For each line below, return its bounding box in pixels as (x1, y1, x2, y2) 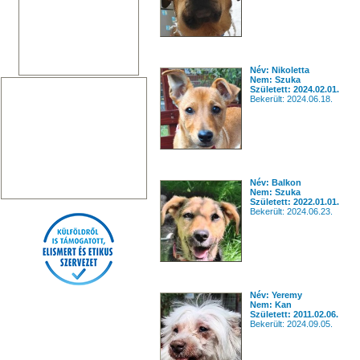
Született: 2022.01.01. (250, 197, 339, 207)
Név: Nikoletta (250, 65, 309, 75)
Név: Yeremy (250, 290, 302, 300)
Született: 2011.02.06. (250, 309, 338, 319)
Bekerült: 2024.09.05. (250, 319, 333, 329)
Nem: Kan (250, 300, 292, 309)
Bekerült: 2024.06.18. (250, 94, 333, 104)
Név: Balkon (250, 178, 301, 187)
